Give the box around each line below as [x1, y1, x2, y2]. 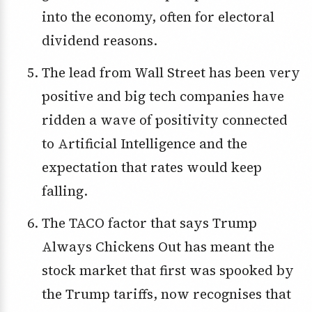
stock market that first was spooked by [41, 261, 294, 280]
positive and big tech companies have [41, 87, 284, 106]
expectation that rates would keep [41, 158, 262, 177]
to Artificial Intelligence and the [41, 134, 247, 153]
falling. [41, 182, 88, 201]
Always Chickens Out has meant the [41, 237, 274, 256]
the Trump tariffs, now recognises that [41, 285, 291, 304]
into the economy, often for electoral [41, 8, 274, 26]
